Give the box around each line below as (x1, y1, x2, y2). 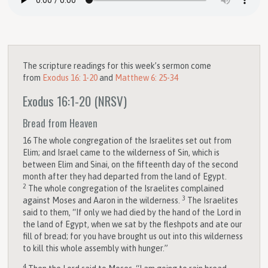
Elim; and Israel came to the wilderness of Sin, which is (23, 147, 220, 157)
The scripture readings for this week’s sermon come (23, 61, 212, 71)
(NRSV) (94, 92, 127, 111)
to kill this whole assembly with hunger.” (23, 243, 169, 253)
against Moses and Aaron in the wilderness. (23, 195, 182, 205)
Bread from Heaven (23, 115, 98, 130)
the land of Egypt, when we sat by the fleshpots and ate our (23, 219, 243, 229)
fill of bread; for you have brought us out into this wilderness (23, 231, 243, 241)
